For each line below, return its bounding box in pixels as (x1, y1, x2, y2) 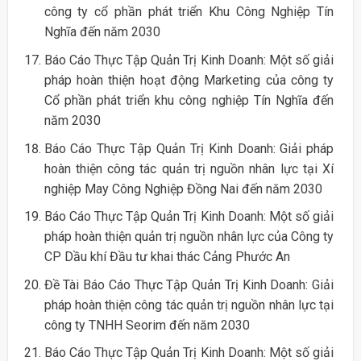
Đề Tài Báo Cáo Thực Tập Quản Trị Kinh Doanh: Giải (44, 276, 334, 293)
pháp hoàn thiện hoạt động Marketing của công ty (44, 72, 334, 88)
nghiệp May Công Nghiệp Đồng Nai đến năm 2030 (44, 180, 322, 197)
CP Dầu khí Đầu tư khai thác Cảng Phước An (44, 249, 290, 265)
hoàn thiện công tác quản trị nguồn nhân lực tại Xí (44, 160, 334, 176)
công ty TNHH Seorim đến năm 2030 (44, 317, 250, 333)
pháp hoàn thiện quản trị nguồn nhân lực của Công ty (44, 229, 334, 245)
